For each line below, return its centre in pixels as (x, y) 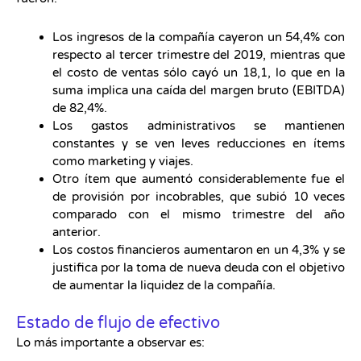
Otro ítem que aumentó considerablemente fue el (199, 179)
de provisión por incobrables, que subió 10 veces (199, 197)
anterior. (77, 232)
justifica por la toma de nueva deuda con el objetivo (199, 268)
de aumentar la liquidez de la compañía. (164, 286)
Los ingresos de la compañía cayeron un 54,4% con (199, 37)
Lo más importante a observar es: (110, 342)
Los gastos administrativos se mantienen (199, 126)
